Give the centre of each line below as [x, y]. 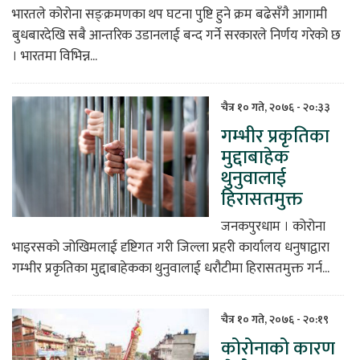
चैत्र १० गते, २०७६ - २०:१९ [275, 319]
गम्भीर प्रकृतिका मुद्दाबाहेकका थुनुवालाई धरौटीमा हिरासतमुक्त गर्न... [171, 268]
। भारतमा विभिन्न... [55, 56]
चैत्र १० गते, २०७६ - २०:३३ [276, 107]
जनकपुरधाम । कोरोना [273, 226]
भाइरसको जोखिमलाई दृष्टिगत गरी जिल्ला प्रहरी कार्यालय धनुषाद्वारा [171, 247]
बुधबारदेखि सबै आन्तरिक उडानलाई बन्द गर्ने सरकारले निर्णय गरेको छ [176, 35]
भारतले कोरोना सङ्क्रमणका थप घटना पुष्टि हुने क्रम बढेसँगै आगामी [170, 14]
